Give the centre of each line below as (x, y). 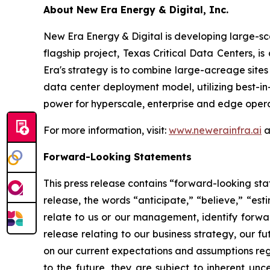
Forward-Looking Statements (118, 157)
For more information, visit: (106, 130)
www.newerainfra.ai (215, 130)
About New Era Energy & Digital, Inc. (136, 10)
